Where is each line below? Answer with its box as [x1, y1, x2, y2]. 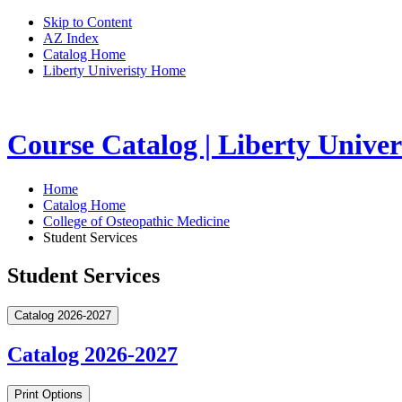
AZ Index [43, 31, 99, 46]
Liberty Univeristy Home [43, 63, 186, 78]
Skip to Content [43, 14, 132, 30]
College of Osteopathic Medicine [43, 213, 230, 229]
